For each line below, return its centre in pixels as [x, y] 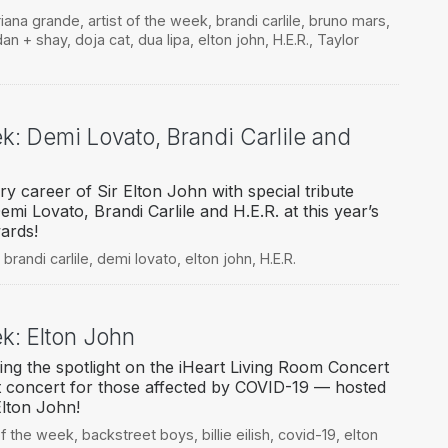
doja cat [102, 40]
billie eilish [235, 435]
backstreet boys [137, 435]
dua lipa [163, 40]
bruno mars [347, 21]
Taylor [337, 40]
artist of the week [147, 21]
